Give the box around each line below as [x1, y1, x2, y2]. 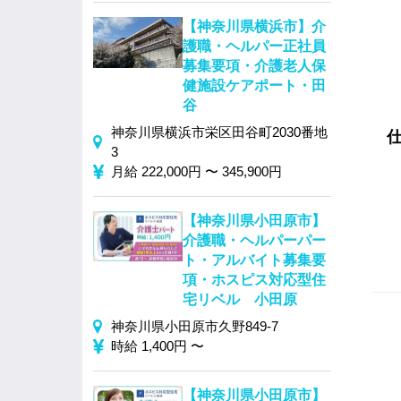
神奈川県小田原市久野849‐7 [111, 319, 278, 334]
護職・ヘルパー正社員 [183, 38, 326, 54]
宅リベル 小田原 [183, 292, 297, 307]
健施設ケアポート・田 [183, 78, 326, 93]
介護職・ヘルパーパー [183, 233, 326, 248]
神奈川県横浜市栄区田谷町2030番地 [111, 124, 328, 140]
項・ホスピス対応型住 [183, 272, 326, 287]
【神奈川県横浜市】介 [183, 19, 326, 34]
